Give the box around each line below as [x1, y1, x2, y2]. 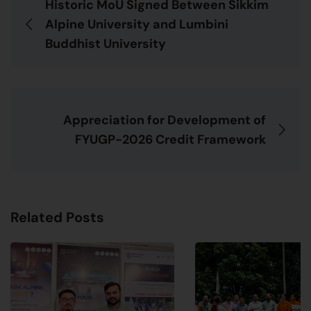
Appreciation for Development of [63, 111, 266, 128]
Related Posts [10, 208, 104, 226]
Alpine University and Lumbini [45, 15, 228, 33]
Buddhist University [45, 35, 166, 52]
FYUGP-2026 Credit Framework [75, 131, 266, 148]
